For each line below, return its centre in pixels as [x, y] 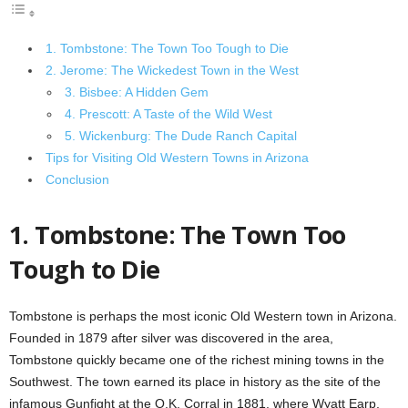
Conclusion [77, 179]
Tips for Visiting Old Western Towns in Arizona [177, 158]
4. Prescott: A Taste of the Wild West [168, 114]
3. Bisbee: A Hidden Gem [137, 92]
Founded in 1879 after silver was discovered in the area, [171, 338]
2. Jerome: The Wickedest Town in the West [172, 70]
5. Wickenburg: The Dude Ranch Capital [181, 136]
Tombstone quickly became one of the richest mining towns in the [197, 360]
